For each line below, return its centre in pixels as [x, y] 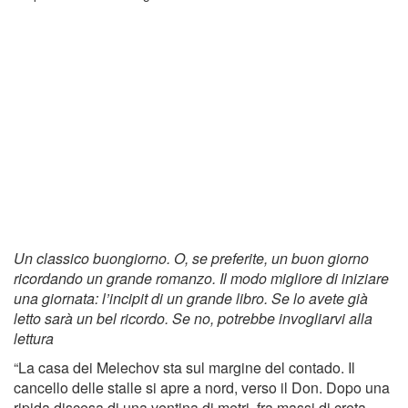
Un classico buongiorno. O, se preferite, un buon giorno [191, 259]
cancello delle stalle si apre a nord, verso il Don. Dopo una [202, 388]
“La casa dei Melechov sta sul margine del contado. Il [184, 368]
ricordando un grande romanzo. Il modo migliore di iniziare [201, 279]
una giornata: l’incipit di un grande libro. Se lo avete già [191, 299]
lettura [34, 339]
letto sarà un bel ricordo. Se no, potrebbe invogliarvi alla [193, 319]
